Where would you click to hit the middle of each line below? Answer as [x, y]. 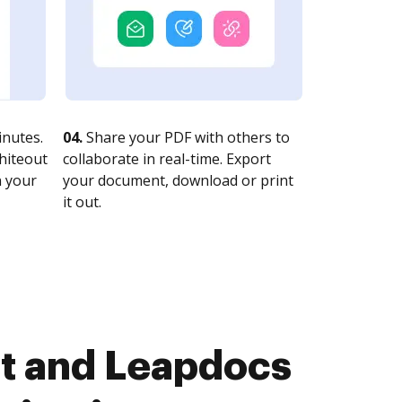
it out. [82, 202]
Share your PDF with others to [186, 137]
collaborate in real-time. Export [167, 159]
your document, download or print [178, 180]
